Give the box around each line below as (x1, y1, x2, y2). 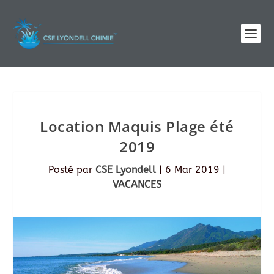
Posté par (48, 164, 95, 176)
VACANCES (113, 179, 161, 190)
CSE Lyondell (95, 164, 156, 176)
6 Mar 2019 (165, 164, 220, 176)
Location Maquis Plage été (40, 116, 234, 136)
